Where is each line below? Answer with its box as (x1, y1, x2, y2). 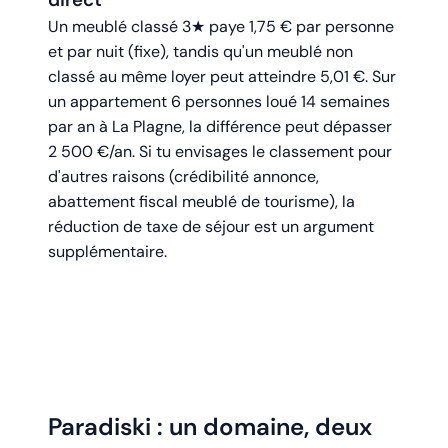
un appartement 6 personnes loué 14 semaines (48, 91, 390, 113)
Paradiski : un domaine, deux (48, 411, 372, 443)
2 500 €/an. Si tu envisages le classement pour (48, 141, 392, 163)
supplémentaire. (48, 241, 167, 263)
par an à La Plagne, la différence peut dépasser (48, 116, 392, 138)
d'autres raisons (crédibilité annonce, (48, 166, 319, 188)
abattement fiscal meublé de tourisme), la (48, 191, 355, 213)
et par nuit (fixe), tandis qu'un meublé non (48, 41, 353, 63)
